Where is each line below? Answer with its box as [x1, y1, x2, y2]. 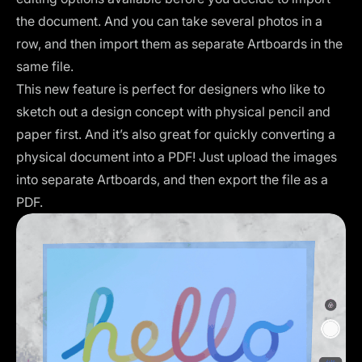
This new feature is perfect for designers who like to [16, 81, 325, 97]
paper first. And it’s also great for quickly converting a [16, 126, 335, 142]
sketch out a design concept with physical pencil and [16, 103, 330, 120]
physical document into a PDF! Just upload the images [16, 149, 337, 165]
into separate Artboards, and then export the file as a [16, 171, 328, 187]
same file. [16, 58, 74, 74]
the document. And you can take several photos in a [16, 13, 322, 29]
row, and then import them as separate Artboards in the [16, 36, 343, 52]
